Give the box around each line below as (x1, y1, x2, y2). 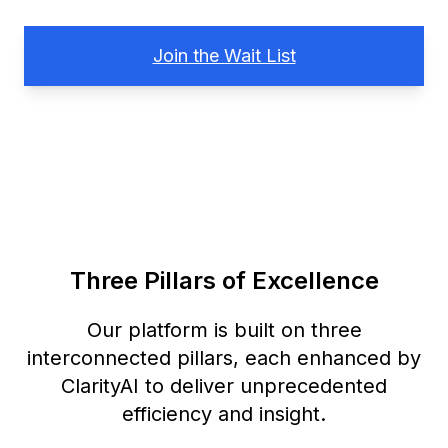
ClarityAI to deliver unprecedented (61, 373, 387, 398)
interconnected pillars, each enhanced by (27, 345, 421, 370)
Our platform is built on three (86, 317, 362, 342)
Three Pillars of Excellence (69, 265, 379, 295)
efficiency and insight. (122, 401, 326, 426)
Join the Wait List (152, 44, 296, 66)
